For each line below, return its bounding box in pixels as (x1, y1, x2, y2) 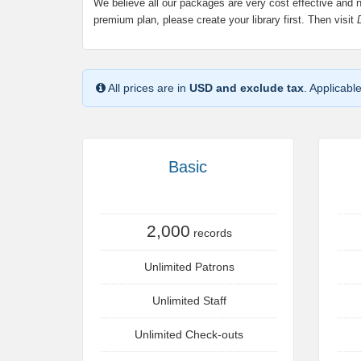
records (189, 226, 232, 239)
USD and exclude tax (189, 81, 304, 94)
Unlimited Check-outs (135, 328, 244, 341)
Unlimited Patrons (143, 260, 234, 273)
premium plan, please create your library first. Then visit (93, 14, 357, 26)
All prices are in (106, 81, 189, 94)
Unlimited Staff (151, 294, 226, 307)
